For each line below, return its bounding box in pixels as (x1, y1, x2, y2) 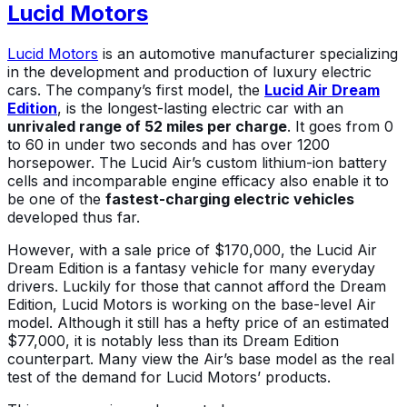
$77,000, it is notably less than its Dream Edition (7, 331, 339, 350)
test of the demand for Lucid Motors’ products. (7, 367, 335, 386)
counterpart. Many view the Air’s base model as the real (7, 349, 394, 368)
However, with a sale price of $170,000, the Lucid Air (7, 240, 377, 259)
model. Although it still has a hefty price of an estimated (7, 313, 389, 332)
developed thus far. (7, 207, 140, 226)
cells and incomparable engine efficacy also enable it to (7, 171, 389, 190)
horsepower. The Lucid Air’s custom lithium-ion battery (7, 153, 387, 172)
